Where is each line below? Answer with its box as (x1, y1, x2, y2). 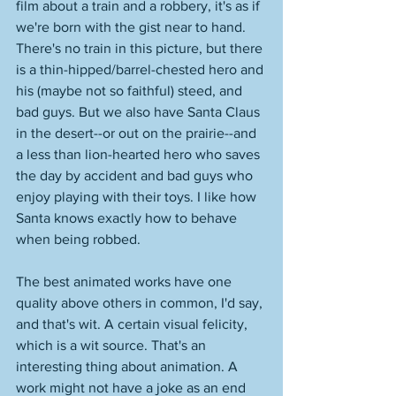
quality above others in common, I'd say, (16, 295, 266, 310)
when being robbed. (16, 232, 144, 247)
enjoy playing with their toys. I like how (16, 189, 260, 204)
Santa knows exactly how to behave (16, 210, 240, 225)
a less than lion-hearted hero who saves (16, 147, 263, 162)
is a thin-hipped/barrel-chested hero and (16, 62, 267, 77)
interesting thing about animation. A (16, 359, 241, 374)
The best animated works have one (16, 274, 235, 289)
